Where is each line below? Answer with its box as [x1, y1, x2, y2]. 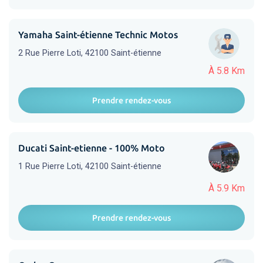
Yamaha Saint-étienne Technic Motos [18, 29, 178, 40]
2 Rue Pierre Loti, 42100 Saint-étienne [18, 48, 161, 58]
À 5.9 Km [208, 183, 245, 194]
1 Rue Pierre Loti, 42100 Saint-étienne [18, 161, 161, 171]
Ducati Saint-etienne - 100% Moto [18, 143, 165, 153]
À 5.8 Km [208, 65, 245, 76]
